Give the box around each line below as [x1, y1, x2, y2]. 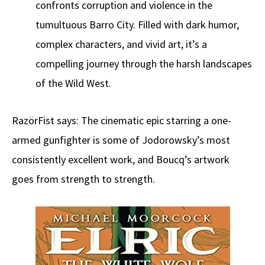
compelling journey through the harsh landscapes [35, 57, 252, 71]
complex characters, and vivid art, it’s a [35, 37, 207, 51]
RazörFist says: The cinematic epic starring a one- [12, 114, 231, 128]
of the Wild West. [35, 76, 111, 91]
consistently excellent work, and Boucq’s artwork [12, 153, 230, 167]
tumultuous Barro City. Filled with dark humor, [35, 18, 239, 32]
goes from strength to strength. [12, 172, 155, 186]
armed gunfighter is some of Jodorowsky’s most [12, 133, 230, 147]
